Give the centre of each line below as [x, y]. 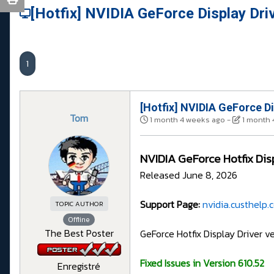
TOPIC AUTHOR [79, 204]
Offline [79, 220]
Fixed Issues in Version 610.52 [202, 263]
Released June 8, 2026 [189, 175]
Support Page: [170, 205]
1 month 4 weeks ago [187, 120]
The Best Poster [79, 233]
